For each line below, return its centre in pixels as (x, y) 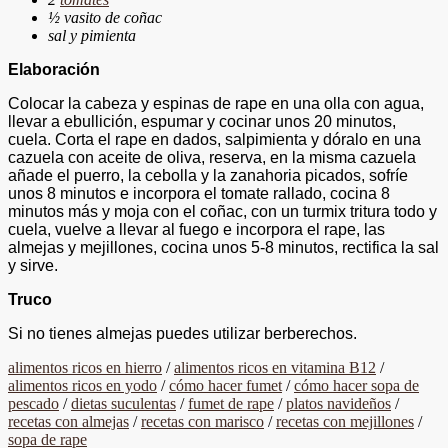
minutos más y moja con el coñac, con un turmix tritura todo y (222, 211)
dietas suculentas (123, 403)
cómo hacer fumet (225, 385)
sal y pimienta (92, 35)
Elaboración (54, 69)
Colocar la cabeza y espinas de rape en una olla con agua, (216, 103)
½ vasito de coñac (105, 17)
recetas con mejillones (345, 421)
